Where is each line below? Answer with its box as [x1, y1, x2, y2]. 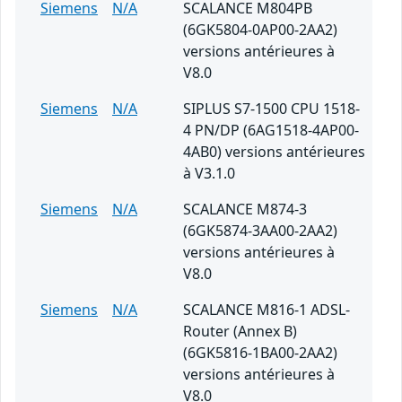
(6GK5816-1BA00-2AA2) [183, 343, 337, 363]
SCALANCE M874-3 [183, 199, 307, 220]
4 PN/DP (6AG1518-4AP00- [183, 120, 359, 141]
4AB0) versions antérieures [183, 142, 365, 162]
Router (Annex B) [183, 321, 297, 342]
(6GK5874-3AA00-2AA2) [183, 221, 337, 241]
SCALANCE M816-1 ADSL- [183, 300, 350, 320]
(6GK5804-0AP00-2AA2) [183, 20, 337, 40]
